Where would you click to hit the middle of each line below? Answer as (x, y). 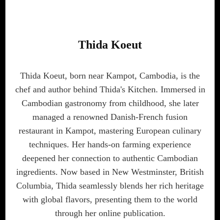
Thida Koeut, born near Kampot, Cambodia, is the (110, 76)
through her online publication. (110, 213)
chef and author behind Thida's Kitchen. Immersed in (110, 90)
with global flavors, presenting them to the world (110, 200)
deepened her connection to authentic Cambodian (110, 158)
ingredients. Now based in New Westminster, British (110, 172)
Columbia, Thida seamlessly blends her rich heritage (110, 186)
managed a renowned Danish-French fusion (110, 117)
